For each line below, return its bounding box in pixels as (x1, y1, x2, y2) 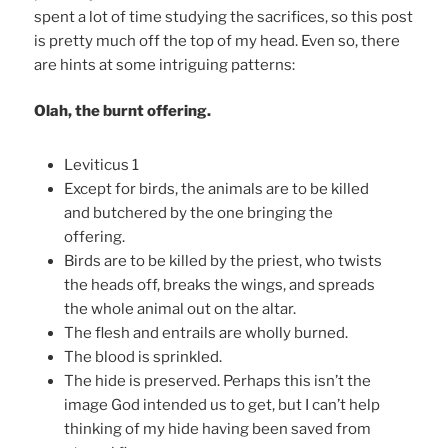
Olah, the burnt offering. (34, 102, 212, 121)
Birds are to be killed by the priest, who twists (64, 252, 383, 271)
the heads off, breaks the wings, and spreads (64, 276, 376, 295)
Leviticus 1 (64, 156, 140, 175)
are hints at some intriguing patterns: (34, 55, 296, 74)
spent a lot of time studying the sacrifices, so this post (34, 7, 414, 26)
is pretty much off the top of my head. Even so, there (34, 31, 401, 50)
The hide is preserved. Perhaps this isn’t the (64, 372, 372, 391)
